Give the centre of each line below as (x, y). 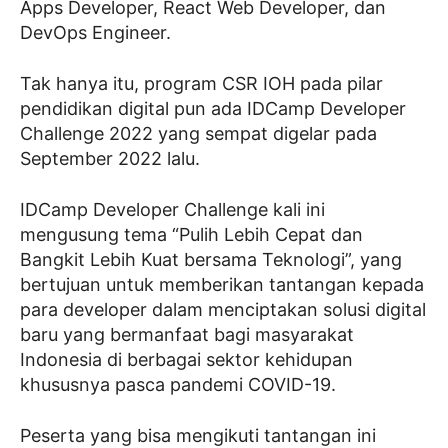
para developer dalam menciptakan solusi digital (223, 309)
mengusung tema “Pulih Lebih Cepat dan (191, 234)
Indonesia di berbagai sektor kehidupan (186, 359)
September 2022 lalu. (110, 158)
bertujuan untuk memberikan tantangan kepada (222, 284)
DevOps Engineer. (95, 32)
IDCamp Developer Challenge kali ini (172, 209)
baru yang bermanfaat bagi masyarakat (187, 334)
